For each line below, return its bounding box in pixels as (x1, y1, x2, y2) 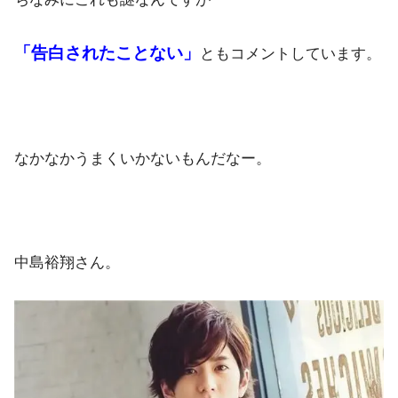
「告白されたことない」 (14, 43, 200, 62)
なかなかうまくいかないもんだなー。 (14, 150, 271, 168)
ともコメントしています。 (200, 44, 381, 62)
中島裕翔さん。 (14, 254, 120, 272)
